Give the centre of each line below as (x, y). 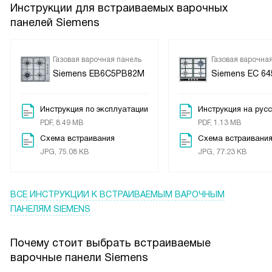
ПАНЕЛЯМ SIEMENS (50, 209)
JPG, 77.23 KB (222, 152)
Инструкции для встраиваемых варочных (119, 8)
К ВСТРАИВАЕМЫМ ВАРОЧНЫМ (158, 195)
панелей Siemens (55, 23)
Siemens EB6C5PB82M (98, 74)
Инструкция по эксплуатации (94, 109)
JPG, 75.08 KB (64, 152)
